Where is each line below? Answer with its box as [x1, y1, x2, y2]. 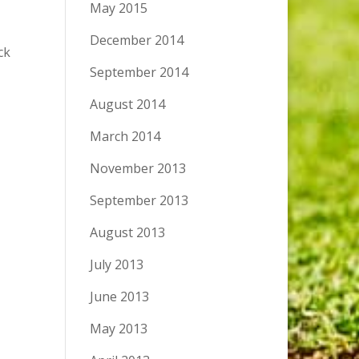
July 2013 [89, 256, 143, 273]
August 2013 [89, 224, 165, 241]
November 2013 [89, 159, 186, 177]
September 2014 [89, 63, 188, 81]
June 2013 [89, 288, 149, 305]
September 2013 [89, 192, 188, 209]
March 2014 [89, 127, 160, 145]
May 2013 [89, 320, 147, 337]
